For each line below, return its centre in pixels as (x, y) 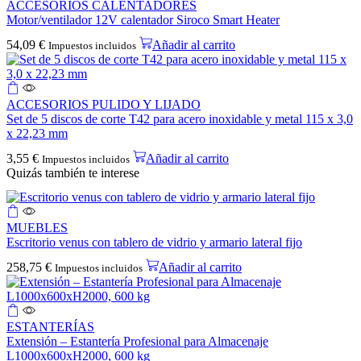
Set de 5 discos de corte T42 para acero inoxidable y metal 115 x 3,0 (180, 119)
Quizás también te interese (73, 173)
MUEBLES (37, 227)
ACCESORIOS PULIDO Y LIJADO (104, 105)
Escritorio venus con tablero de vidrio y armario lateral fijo (154, 242)
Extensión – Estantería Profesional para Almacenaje (137, 341)
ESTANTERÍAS (50, 326)
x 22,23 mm (37, 134)
